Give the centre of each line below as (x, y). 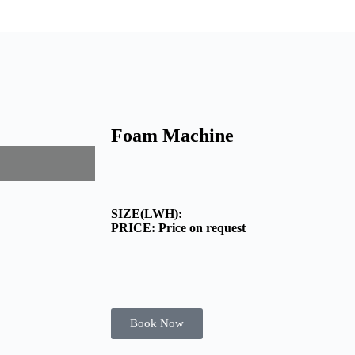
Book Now (157, 323)
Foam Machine (172, 135)
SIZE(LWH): (147, 213)
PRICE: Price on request (178, 227)
